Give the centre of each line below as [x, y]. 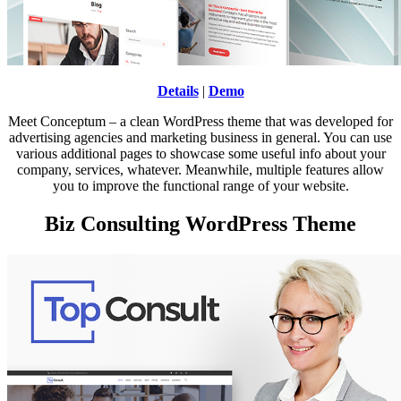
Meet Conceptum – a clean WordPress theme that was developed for [200, 121]
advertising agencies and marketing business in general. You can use [200, 137]
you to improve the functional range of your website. [200, 185]
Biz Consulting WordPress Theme [200, 223]
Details [178, 90]
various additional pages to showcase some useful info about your [200, 153]
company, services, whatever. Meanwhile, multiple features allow [200, 169]
